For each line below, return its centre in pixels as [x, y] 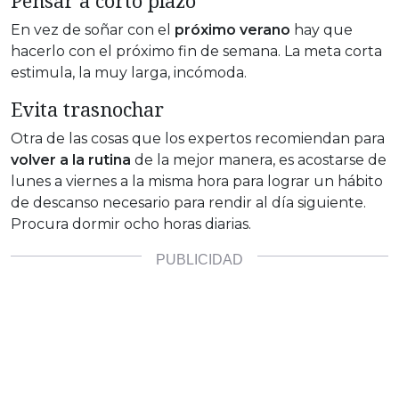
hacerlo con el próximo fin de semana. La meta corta [196, 51]
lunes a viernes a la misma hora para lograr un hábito [197, 181]
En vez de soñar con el [91, 29]
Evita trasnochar [87, 109]
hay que [322, 29]
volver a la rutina [71, 159]
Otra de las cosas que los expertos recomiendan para [198, 138]
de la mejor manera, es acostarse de [259, 159]
